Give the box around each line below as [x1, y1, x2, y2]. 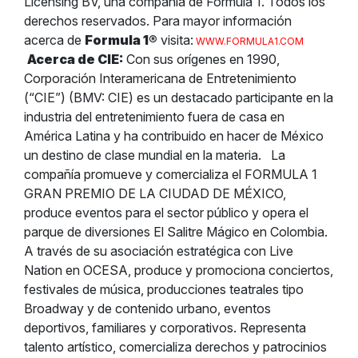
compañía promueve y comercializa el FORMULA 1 [24, 166, 317, 182]
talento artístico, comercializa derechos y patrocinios [24, 339, 327, 355]
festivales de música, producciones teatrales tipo [24, 281, 304, 297]
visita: [157, 32, 193, 48]
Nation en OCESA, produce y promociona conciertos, [24, 262, 333, 278]
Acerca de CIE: [27, 51, 123, 67]
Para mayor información [153, 13, 292, 29]
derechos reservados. [24, 13, 149, 29]
